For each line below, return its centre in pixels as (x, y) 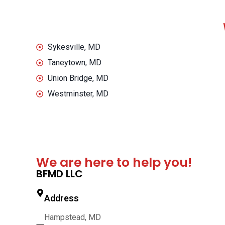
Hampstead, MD (73, 217)
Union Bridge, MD (78, 78)
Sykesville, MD (74, 47)
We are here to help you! (114, 163)
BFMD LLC (60, 174)
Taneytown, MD (74, 63)
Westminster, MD (78, 94)
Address (62, 198)
